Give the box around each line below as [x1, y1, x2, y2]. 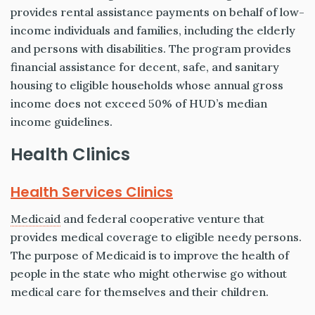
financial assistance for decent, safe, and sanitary [11, 60, 279, 75]
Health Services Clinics [11, 182, 173, 202]
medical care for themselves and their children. [11, 285, 269, 300]
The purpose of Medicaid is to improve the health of [11, 248, 289, 263]
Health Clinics [11, 143, 130, 167]
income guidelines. [11, 115, 112, 129]
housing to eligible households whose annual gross [11, 78, 283, 93]
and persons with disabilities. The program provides [11, 41, 291, 56]
